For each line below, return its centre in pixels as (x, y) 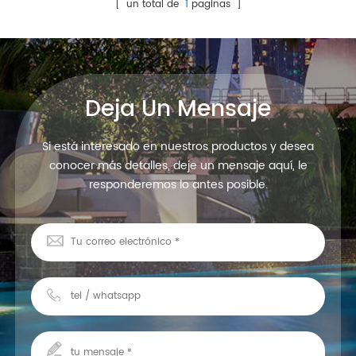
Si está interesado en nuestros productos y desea (178, 146)
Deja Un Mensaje (178, 109)
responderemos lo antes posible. (178, 184)
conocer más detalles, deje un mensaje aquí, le (178, 165)
